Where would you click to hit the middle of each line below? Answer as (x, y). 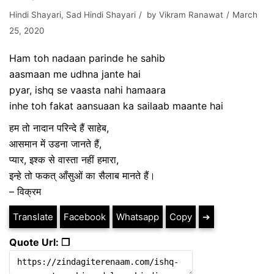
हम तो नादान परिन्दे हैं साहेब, (59, 128)
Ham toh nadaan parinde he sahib (87, 58)
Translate (33, 217)
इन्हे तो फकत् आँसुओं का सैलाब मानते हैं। (82, 176)
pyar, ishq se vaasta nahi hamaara (87, 90)
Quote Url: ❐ (39, 242)
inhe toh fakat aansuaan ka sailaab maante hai (116, 106)
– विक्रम (25, 191)
